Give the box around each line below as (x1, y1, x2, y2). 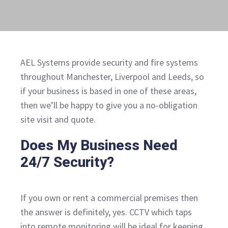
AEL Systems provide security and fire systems (20, 56, 198, 69)
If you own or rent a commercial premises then (20, 192, 198, 204)
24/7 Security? (20, 154, 114, 171)
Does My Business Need (20, 137, 178, 154)
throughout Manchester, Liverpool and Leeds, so (20, 71, 204, 83)
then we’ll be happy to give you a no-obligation (20, 99, 197, 111)
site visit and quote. (20, 113, 96, 126)
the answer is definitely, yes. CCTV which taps (20, 206, 192, 218)
